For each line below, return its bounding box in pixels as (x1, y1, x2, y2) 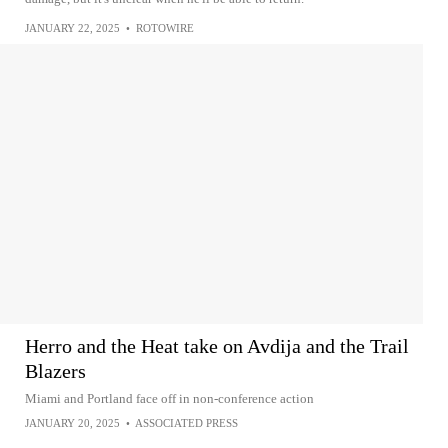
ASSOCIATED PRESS (135, 416, 238, 429)
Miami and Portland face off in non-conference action (25, 390, 314, 406)
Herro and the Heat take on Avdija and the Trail (25, 334, 409, 357)
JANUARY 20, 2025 (25, 416, 120, 429)
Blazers (25, 359, 86, 382)
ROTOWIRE (136, 21, 194, 34)
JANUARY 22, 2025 (25, 21, 120, 34)
